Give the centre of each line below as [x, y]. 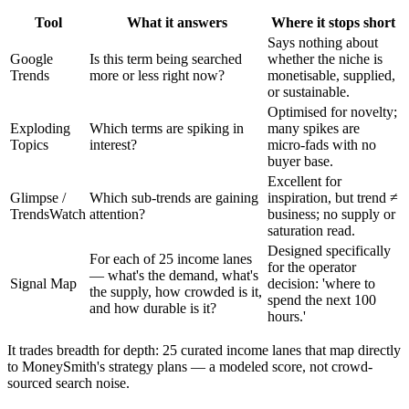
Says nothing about [323, 42]
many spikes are [314, 128]
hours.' [287, 316]
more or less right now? [157, 75]
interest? [113, 144]
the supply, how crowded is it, [176, 291]
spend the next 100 [322, 299]
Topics [29, 144]
